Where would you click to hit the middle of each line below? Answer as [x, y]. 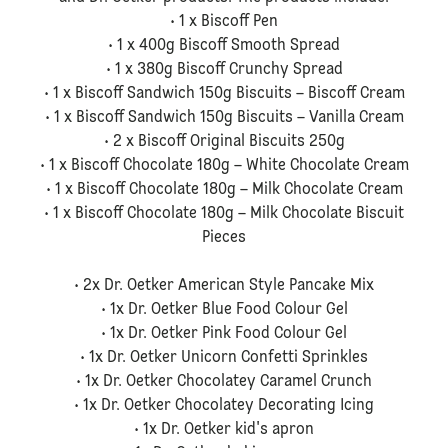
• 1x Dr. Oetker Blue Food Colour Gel [224, 310]
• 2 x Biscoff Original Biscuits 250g [224, 142]
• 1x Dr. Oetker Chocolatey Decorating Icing [224, 406]
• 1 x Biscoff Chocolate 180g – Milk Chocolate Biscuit [224, 214]
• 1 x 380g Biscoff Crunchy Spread [224, 70]
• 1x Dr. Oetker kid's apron [224, 430]
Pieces [224, 238]
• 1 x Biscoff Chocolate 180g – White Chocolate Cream [224, 166]
